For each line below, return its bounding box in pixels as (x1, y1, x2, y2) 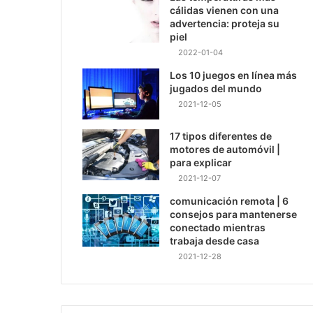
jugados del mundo (170, 82, 262, 94)
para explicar (170, 156, 232, 168)
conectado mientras (170, 221, 265, 233)
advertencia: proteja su (170, 17, 279, 29)
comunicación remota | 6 (170, 194, 289, 207)
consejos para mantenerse (170, 208, 297, 220)
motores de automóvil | (170, 143, 280, 155)
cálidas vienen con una (170, 3, 279, 16)
